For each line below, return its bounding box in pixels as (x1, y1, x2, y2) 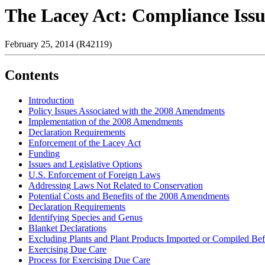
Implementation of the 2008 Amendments (28, 117, 183, 127)
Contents (5, 67, 59, 83)
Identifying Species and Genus (28, 212, 143, 223)
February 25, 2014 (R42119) (5, 39, 112, 50)
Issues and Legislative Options (28, 159, 142, 170)
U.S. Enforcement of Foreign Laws (28, 170, 160, 180)
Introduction (28, 95, 74, 106)
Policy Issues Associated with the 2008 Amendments (28, 106, 225, 117)
